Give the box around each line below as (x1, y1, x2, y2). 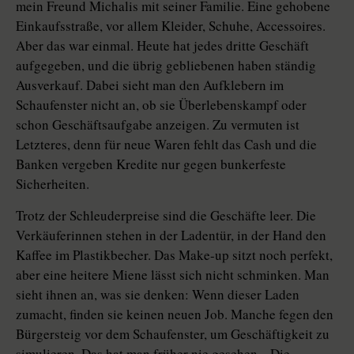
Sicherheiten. (16, 175, 89, 194)
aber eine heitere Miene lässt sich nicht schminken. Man (16, 265, 330, 284)
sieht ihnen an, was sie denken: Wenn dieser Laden (16, 285, 299, 304)
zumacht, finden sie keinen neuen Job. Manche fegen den (16, 305, 333, 324)
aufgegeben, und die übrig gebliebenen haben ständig (16, 56, 316, 75)
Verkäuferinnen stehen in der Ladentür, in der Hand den (16, 226, 326, 245)
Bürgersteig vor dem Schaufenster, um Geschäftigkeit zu (16, 325, 330, 344)
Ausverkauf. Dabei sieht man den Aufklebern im (16, 76, 284, 95)
